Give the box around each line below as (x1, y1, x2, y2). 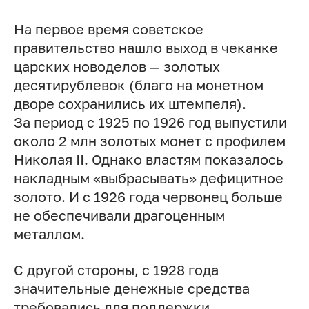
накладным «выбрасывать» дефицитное (13, 170, 283, 187)
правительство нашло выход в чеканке (13, 40, 278, 57)
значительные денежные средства (13, 281, 250, 297)
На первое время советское (13, 21, 203, 38)
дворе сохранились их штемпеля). (13, 96, 246, 112)
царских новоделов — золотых (13, 59, 220, 75)
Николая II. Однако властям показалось (13, 152, 283, 168)
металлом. (13, 226, 85, 243)
